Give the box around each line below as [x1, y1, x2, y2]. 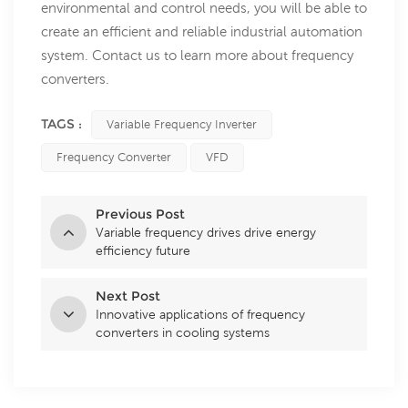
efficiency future [96, 243, 190, 259]
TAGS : [41, 116, 82, 133]
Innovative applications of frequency [96, 307, 305, 322]
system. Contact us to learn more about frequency [41, 47, 353, 64]
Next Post [96, 288, 160, 305]
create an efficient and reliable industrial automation [41, 24, 362, 40]
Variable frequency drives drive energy [96, 225, 316, 240]
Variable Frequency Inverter [107, 117, 257, 132]
